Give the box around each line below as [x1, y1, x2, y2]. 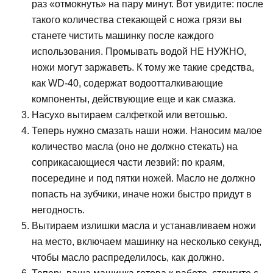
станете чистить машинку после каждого [32, 30, 214, 41]
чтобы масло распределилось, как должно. [32, 252, 224, 263]
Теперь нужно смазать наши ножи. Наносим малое [32, 126, 262, 136]
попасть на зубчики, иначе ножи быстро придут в [32, 189, 252, 200]
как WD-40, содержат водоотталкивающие [32, 78, 223, 89]
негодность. [32, 205, 85, 216]
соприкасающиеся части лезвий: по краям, [32, 157, 225, 168]
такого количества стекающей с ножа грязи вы [32, 15, 242, 26]
